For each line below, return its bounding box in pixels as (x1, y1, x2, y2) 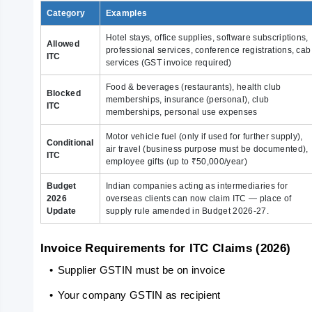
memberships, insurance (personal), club (105, 95, 270, 104)
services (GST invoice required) (105, 58, 232, 68)
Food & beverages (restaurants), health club (105, 82, 281, 92)
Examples (105, 8, 148, 18)
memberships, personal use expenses (105, 107, 258, 117)
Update (46, 206, 77, 216)
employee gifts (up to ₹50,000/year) (105, 157, 248, 166)
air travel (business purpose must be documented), (105, 144, 309, 154)
